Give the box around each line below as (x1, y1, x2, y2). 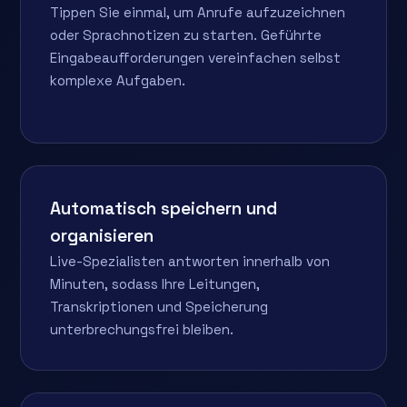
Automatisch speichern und (50, 196, 278, 220)
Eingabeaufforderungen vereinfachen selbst (50, 48, 342, 66)
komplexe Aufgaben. (50, 71, 186, 89)
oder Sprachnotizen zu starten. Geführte (50, 25, 323, 44)
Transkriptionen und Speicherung (50, 297, 269, 315)
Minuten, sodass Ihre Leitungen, (50, 274, 261, 293)
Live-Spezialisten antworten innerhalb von (50, 252, 331, 270)
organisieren (50, 223, 154, 247)
